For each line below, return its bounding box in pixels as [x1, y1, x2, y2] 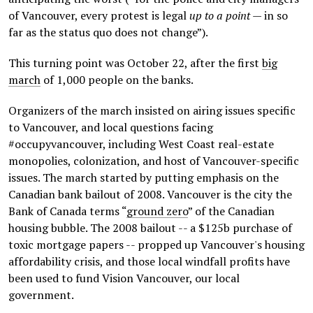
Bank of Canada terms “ [8, 203, 126, 219]
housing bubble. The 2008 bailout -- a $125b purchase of [8, 220, 292, 235]
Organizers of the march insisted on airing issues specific [8, 103, 296, 118]
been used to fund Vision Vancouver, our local [8, 270, 240, 286]
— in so [250, 8, 288, 23]
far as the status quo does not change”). [8, 24, 208, 40]
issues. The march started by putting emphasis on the [8, 170, 279, 185]
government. [8, 287, 74, 303]
